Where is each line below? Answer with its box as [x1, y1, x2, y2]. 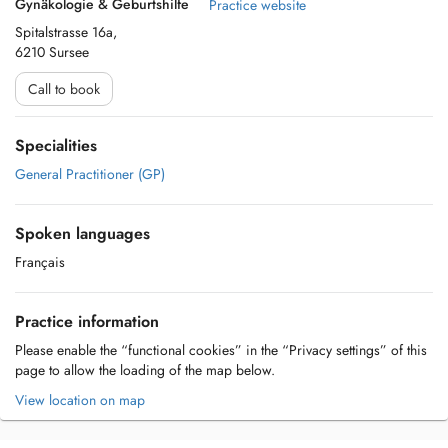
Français [15, 252, 65, 272]
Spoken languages [15, 222, 150, 245]
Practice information [15, 310, 159, 333]
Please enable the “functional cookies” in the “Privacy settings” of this [15, 340, 427, 360]
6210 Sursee [15, 42, 89, 62]
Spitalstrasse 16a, [15, 22, 117, 42]
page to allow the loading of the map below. [15, 360, 275, 380]
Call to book [28, 79, 100, 99]
